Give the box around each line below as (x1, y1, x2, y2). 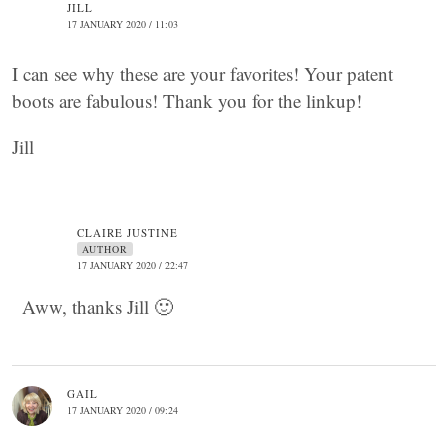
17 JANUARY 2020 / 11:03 (67, 17, 178, 31)
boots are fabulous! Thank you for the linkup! (12, 88, 362, 113)
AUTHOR (82, 242, 128, 256)
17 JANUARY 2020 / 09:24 (67, 403, 178, 417)
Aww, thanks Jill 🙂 (22, 294, 173, 319)
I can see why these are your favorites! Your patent (12, 61, 393, 86)
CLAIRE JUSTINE (77, 225, 178, 240)
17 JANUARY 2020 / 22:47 (77, 258, 188, 272)
